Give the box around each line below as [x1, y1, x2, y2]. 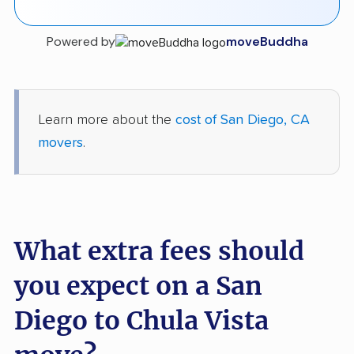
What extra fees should [14, 235, 304, 268]
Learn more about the [38, 113, 175, 128]
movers [38, 136, 83, 151]
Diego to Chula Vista [14, 305, 269, 337]
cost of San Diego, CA [175, 113, 310, 128]
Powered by [46, 33, 115, 51]
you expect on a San [14, 270, 262, 303]
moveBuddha [225, 33, 308, 51]
